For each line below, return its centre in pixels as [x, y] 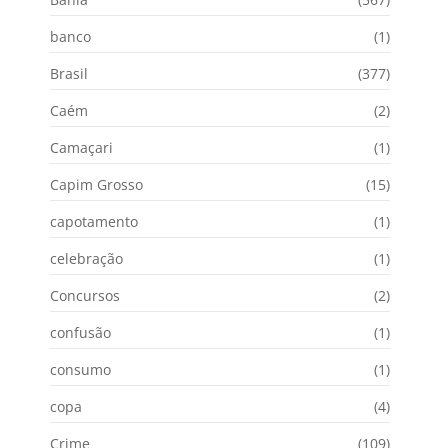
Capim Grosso [96, 185]
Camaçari [81, 148]
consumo [80, 370]
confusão [80, 333]
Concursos [85, 296]
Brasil [69, 74]
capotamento [94, 222]
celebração [86, 259]
